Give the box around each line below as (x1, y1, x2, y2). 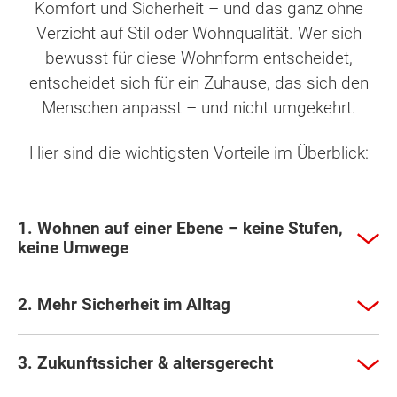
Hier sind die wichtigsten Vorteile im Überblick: (28, 142, 369, 163)
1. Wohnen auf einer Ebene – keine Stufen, (18, 217, 343, 238)
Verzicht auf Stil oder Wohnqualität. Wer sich (35, 23, 362, 44)
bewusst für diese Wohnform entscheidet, (44, 48, 353, 69)
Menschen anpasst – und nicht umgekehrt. (41, 97, 356, 119)
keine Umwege (18, 237, 128, 258)
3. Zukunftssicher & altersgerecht (18, 353, 273, 374)
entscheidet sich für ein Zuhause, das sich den (28, 73, 369, 94)
